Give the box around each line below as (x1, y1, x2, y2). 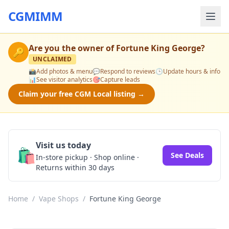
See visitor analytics (36, 75, 93, 84)
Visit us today (36, 140, 91, 151)
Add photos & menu (36, 67, 93, 76)
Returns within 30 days (36, 163, 114, 172)
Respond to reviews (100, 67, 155, 76)
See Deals (171, 150, 204, 160)
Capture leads (100, 75, 140, 84)
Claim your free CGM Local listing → (18, 89, 145, 99)
